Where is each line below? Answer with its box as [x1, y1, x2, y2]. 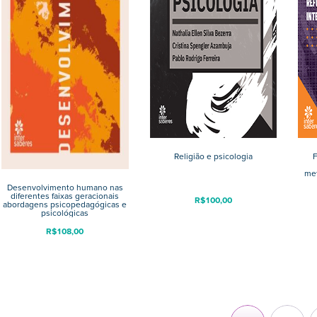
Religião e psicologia [173, 149, 253, 163]
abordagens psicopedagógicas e [3, 197, 127, 211]
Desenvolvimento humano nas [6, 180, 123, 194]
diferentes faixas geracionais [11, 189, 120, 202]
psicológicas [41, 206, 89, 219]
